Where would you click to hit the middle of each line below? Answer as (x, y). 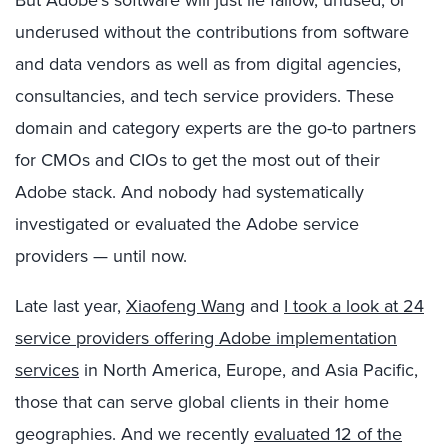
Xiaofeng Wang (185, 305)
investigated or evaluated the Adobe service (187, 223)
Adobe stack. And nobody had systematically (189, 191)
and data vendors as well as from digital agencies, (208, 63)
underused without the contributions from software (212, 31)
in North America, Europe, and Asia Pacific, (248, 369)
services (47, 369)
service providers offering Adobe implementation (206, 337)
